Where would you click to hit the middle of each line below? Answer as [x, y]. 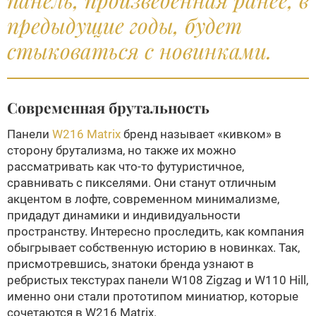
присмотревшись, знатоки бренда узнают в [130, 264]
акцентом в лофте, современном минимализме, [143, 199]
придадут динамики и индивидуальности [124, 215]
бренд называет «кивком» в [201, 134]
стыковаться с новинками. [139, 51]
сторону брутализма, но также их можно [122, 150]
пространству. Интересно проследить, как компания [156, 231]
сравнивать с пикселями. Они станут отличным [142, 183]
